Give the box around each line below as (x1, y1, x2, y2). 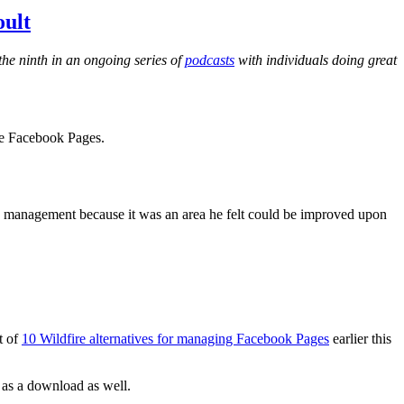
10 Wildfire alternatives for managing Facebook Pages (22, 331, 329, 347)
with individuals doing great (234, 52, 397, 69)
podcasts (185, 52, 234, 69)
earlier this (329, 331, 391, 347)
